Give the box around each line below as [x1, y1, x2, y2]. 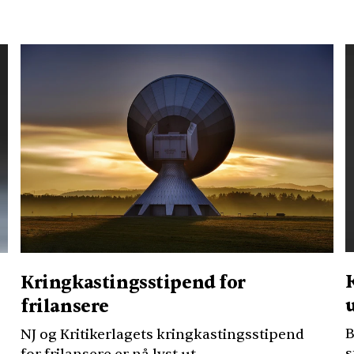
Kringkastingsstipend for [21, 272, 247, 295]
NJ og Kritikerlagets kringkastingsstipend [21, 326, 305, 345]
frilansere [21, 296, 109, 318]
